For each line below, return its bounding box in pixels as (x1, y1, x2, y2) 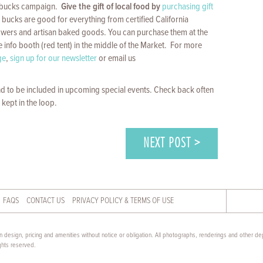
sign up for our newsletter (10, 52, 97, 65)
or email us (97, 52, 136, 65)
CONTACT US (26, 195, 65, 206)
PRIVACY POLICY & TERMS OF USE (72, 195, 174, 206)
